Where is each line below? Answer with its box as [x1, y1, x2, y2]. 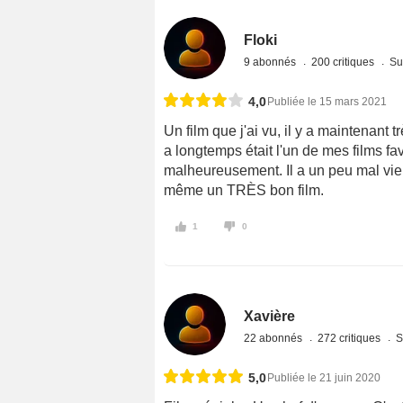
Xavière [244, 309, 296, 325]
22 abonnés [244, 332, 306, 345]
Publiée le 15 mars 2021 [267, 94, 387, 108]
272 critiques [318, 332, 384, 345]
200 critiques [311, 55, 378, 68]
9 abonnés [244, 55, 300, 68]
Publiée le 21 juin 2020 [267, 372, 381, 385]
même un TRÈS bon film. [164, 182, 324, 198]
